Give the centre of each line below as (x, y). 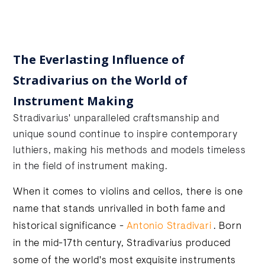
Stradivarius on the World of (101, 80)
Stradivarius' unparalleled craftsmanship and (116, 119)
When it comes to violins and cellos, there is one (128, 192)
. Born (227, 227)
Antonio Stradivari (169, 227)
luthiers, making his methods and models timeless (130, 151)
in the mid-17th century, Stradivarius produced (122, 244)
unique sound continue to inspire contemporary (125, 135)
